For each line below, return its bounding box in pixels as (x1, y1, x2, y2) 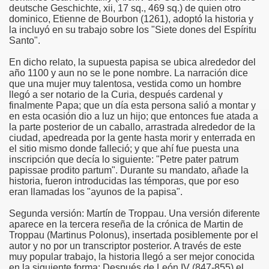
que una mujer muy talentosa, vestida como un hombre (9, 79, 241, 89)
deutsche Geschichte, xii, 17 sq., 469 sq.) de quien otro (9, 3, 241, 13)
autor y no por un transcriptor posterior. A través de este (9, 241, 241, 251)
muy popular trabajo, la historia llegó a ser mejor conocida (9, 252, 255, 262)
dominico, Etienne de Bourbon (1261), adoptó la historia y (9, 14, 253, 24)
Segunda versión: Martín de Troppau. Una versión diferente (9, 208, 260, 219)
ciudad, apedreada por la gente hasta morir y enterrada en (9, 133, 255, 143)
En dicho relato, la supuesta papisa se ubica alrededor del (9, 57, 256, 67)
